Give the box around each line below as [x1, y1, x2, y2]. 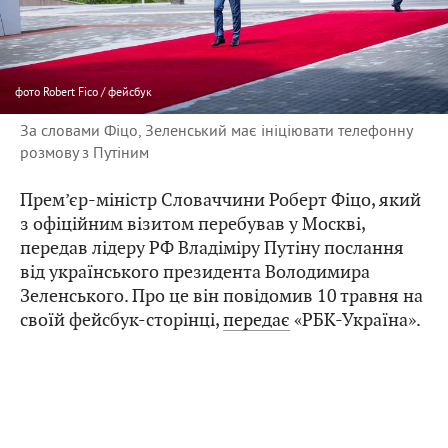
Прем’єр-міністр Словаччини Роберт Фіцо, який [20, 188, 421, 212]
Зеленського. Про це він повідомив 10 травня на [20, 284, 423, 308]
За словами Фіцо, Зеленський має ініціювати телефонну [20, 120, 412, 141]
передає [223, 308, 290, 332]
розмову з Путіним [20, 142, 149, 163]
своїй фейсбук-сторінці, [20, 308, 223, 332]
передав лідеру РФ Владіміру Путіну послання [20, 236, 404, 260]
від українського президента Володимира [20, 260, 370, 284]
